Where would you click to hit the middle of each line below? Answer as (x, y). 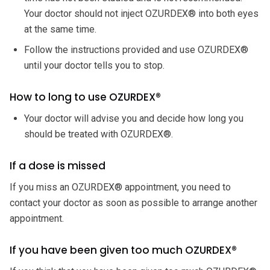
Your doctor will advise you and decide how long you (134, 118)
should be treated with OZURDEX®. (99, 134)
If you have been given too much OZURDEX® (123, 250)
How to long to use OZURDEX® (85, 97)
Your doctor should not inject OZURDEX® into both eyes (141, 13)
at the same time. (60, 29)
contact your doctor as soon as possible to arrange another (133, 202)
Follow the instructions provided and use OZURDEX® (136, 49)
